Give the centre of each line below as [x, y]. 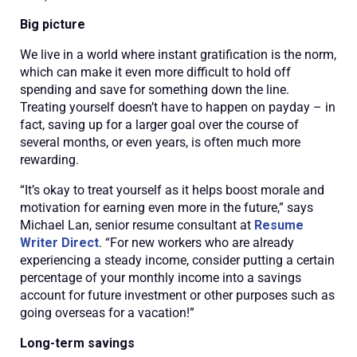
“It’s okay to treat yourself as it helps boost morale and [172, 190]
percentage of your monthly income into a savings [161, 278]
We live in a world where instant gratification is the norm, [178, 55]
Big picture [53, 24]
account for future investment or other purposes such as [177, 295]
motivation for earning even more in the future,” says [167, 208]
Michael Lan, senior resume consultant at [137, 225]
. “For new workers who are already [196, 243]
